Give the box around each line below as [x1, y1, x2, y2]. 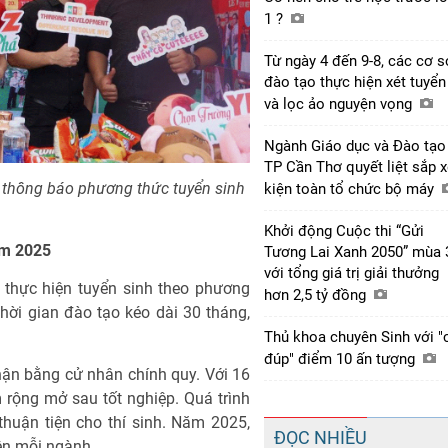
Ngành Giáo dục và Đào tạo [264, 136, 446, 155]
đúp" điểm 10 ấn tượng [264, 349, 419, 368]
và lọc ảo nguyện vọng [264, 94, 416, 113]
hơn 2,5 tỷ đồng [264, 285, 370, 304]
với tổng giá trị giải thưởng [264, 263, 439, 282]
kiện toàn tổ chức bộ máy [264, 179, 438, 198]
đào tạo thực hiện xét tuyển [264, 72, 446, 91]
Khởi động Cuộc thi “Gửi [264, 221, 424, 240]
